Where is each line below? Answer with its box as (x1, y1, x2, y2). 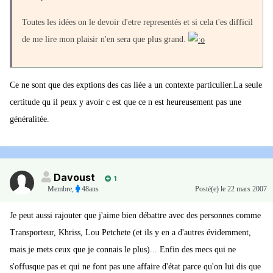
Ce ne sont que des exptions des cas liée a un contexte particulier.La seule (10, 80, 262, 90)
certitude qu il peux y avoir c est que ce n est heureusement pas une (10, 97, 241, 107)
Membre (48, 185, 72, 194)
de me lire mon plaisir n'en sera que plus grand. (22, 35, 188, 44)
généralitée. (10, 114, 49, 124)
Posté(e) (195, 185, 221, 194)
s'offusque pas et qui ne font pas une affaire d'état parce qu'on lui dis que (10, 262, 261, 272)
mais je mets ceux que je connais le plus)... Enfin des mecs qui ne (10, 245, 236, 255)
